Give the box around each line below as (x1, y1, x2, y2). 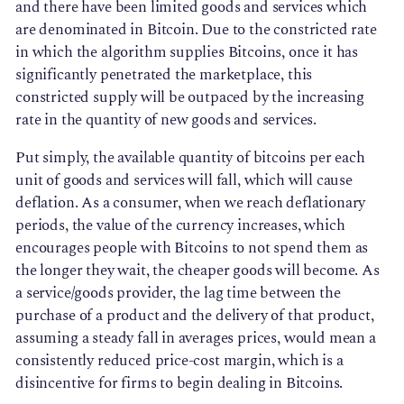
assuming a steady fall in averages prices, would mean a (15, 326, 376, 351)
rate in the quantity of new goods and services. (15, 108, 317, 133)
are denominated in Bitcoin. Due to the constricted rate (15, 18, 377, 42)
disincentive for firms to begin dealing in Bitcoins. (15, 372, 344, 396)
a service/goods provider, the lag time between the (15, 281, 341, 306)
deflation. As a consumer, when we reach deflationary (15, 191, 366, 216)
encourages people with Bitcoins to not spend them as (15, 236, 369, 261)
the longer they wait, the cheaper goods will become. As (15, 259, 380, 283)
